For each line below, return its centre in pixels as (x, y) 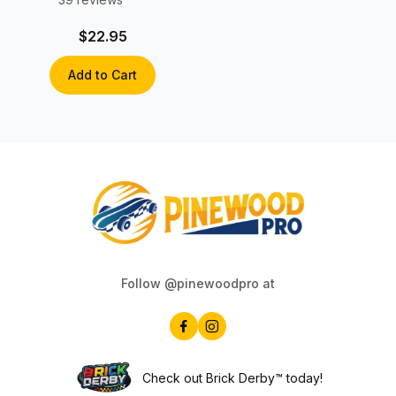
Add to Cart (103, 74)
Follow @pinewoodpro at (198, 284)
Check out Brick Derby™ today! (232, 378)
